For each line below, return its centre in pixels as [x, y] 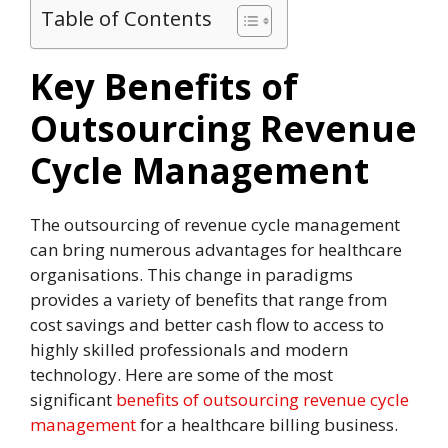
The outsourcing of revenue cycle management [215, 225]
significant [73, 400]
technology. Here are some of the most [181, 375]
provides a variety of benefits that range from [208, 300]
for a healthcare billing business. [267, 425]
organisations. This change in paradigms [191, 275]
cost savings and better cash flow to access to [207, 325]
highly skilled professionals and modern [189, 350]
